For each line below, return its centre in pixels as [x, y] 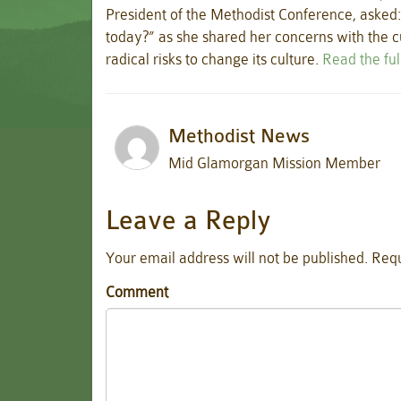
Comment [137, 292]
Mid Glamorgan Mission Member [274, 163]
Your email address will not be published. [237, 258]
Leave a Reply [188, 221]
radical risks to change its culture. [214, 59]
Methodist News [239, 136]
